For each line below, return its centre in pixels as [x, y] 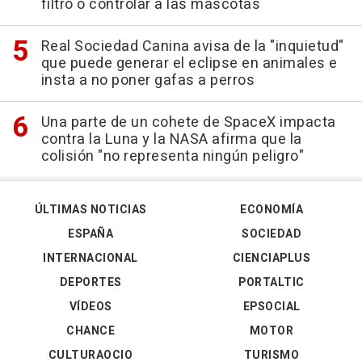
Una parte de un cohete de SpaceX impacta [188, 122]
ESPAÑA [90, 234]
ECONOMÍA [271, 209]
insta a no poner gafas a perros [147, 80]
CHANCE [90, 330]
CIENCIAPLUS [271, 258]
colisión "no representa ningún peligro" [172, 156]
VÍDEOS [90, 306]
